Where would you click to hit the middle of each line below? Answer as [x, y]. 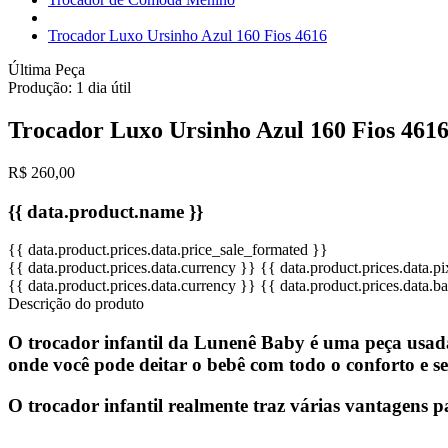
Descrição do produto [76, 304]
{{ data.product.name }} [105, 211]
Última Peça [46, 69]
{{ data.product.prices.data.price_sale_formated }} [168, 250]
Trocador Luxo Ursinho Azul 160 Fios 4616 [187, 35]
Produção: [42, 87]
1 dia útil [103, 87]
